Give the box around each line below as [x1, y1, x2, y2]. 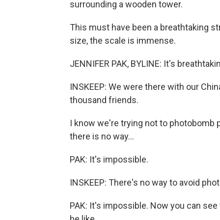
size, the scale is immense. [70, 35, 176, 46]
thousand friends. [70, 95, 138, 105]
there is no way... [70, 131, 134, 141]
